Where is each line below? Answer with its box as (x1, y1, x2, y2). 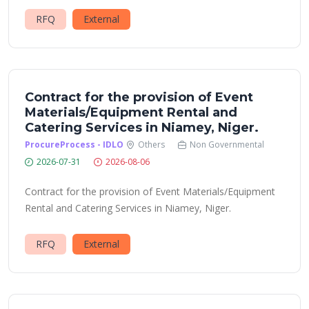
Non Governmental (190, 139, 264, 150)
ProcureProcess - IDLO (25, 139, 123, 150)
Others (138, 139, 165, 150)
